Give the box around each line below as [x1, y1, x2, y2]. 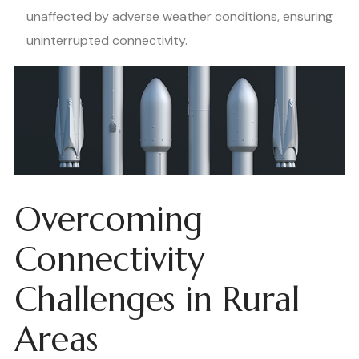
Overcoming [14, 197, 203, 240]
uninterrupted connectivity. [26, 32, 188, 50]
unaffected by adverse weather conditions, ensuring [26, 8, 333, 26]
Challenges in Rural [14, 277, 300, 321]
